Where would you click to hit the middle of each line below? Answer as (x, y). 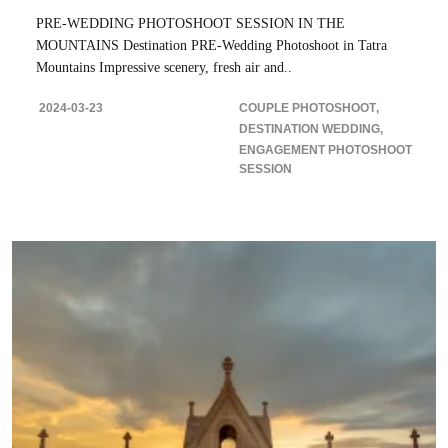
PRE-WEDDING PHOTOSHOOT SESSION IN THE (190, 23)
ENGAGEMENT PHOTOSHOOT (325, 149)
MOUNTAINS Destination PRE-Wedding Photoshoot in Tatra (211, 45)
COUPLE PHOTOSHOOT (307, 107)
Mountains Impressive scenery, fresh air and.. (164, 67)
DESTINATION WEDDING (309, 128)
